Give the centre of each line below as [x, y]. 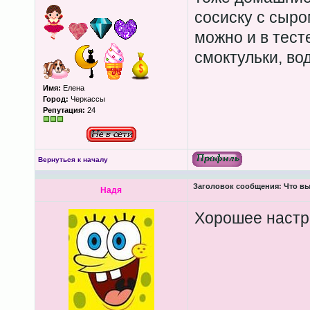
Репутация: [64, 110]
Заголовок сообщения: [237, 186]
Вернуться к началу [73, 159]
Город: [55, 99]
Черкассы [86, 99]
